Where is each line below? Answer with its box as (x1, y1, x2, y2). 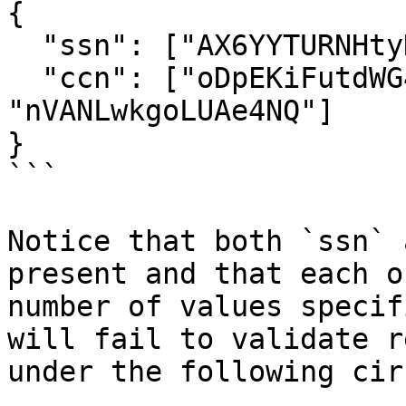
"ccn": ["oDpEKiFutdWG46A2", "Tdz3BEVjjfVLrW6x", (7, 62, 42, 94)
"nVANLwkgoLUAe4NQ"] (7, 94, 334, 127)
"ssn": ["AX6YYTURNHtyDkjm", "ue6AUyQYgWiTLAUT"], (7, 29, 42, 62)
